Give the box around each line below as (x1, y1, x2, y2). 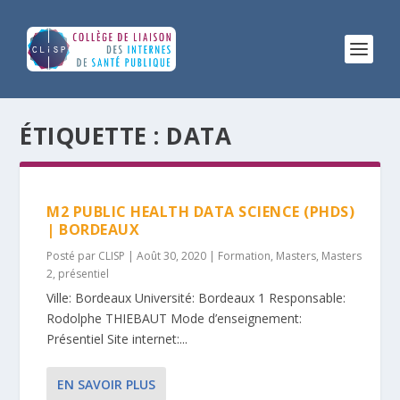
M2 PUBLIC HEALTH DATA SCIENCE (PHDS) (46, 202, 355, 221)
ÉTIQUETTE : (20, 120, 167, 152)
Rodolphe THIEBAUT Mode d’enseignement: (46, 310, 303, 327)
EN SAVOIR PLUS (57, 376, 156, 393)
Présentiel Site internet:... (46, 330, 188, 347)
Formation (218, 248, 271, 263)
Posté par (46, 248, 99, 263)
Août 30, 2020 (137, 248, 207, 263)
